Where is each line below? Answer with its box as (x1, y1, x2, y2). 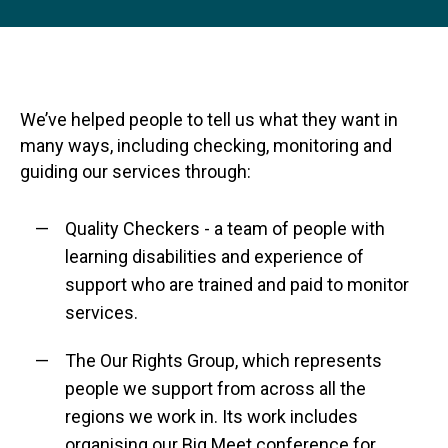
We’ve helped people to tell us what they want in (20, 109, 398, 130)
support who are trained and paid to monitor (65, 274, 409, 295)
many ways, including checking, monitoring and (20, 135, 392, 156)
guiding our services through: (20, 161, 251, 182)
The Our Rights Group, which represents (65, 350, 382, 371)
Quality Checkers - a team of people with (65, 218, 385, 239)
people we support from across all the (65, 378, 366, 399)
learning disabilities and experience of (65, 246, 364, 267)
